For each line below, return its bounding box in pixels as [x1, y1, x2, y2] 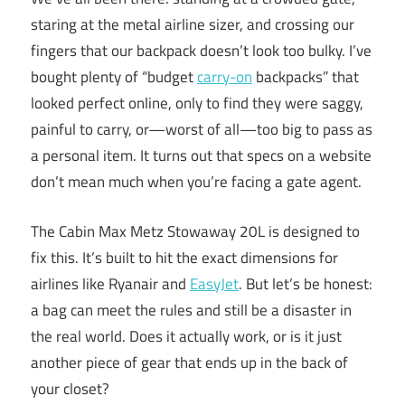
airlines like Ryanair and [31, 271, 190, 296]
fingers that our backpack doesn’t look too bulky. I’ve [31, 39, 372, 63]
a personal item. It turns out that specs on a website [31, 144, 372, 168]
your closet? [31, 376, 109, 400]
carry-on [197, 65, 252, 89]
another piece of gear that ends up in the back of [31, 350, 348, 374]
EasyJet [190, 271, 239, 296]
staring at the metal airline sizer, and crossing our [31, 13, 354, 37]
